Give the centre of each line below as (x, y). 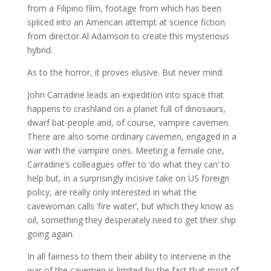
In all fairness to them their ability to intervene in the (129, 256)
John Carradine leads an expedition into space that (125, 95)
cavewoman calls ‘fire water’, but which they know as (130, 206)
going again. (51, 234)
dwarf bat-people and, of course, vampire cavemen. (128, 123)
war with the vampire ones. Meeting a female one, (126, 151)
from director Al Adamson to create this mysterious (128, 36)
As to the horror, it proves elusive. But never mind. (125, 73)
